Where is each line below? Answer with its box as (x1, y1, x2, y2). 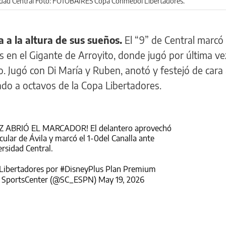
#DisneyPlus (60, 164, 103, 174)
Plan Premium (103, 164, 156, 174)
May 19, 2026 (98, 175, 144, 185)
